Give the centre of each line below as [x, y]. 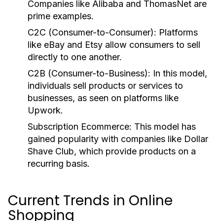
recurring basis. [59, 164]
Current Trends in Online [90, 201]
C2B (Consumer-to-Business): [89, 73]
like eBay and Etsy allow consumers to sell [114, 45]
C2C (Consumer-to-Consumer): [92, 32]
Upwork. [45, 110]
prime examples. [61, 16]
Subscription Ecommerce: [80, 127]
